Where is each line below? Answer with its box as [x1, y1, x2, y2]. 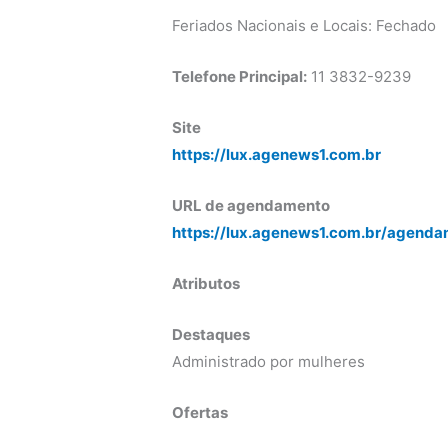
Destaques [172, 325, 251, 345]
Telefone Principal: [172, 67, 308, 87]
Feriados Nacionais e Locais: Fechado [172, 16, 437, 36]
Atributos [172, 274, 241, 294]
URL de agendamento [172, 196, 331, 216]
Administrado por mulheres [172, 352, 366, 372]
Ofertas [172, 403, 229, 423]
